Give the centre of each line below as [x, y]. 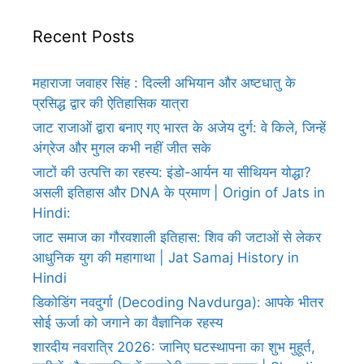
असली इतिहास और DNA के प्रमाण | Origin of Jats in [179, 192]
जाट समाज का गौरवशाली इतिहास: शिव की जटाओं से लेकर [177, 237]
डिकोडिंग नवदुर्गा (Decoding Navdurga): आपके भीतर [178, 302]
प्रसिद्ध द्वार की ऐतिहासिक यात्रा [110, 103]
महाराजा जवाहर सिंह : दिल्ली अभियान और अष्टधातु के [164, 82]
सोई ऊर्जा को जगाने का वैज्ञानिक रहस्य [128, 322]
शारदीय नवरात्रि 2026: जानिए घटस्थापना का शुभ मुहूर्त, [174, 347]
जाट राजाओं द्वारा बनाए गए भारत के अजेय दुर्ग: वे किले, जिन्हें [179, 127]
